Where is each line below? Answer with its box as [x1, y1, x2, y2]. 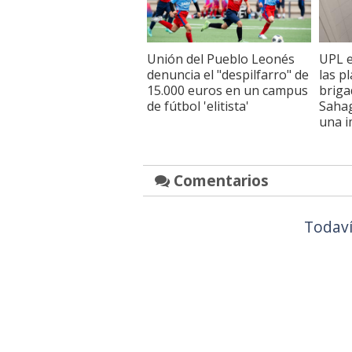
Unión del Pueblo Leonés [147, 49, 295, 68]
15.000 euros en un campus [147, 81, 308, 99]
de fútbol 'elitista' [147, 97, 249, 115]
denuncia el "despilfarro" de [147, 65, 309, 83]
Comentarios [170, 169, 269, 191]
